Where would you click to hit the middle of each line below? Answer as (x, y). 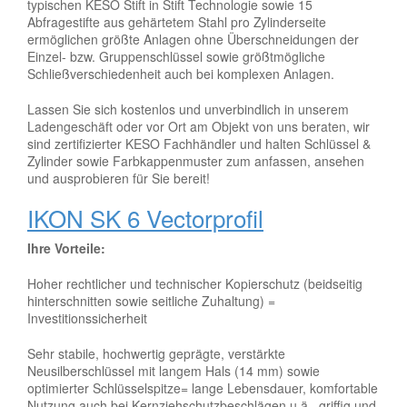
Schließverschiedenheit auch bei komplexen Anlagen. (181, 73)
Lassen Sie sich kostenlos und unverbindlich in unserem (188, 109)
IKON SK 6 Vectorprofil (145, 217)
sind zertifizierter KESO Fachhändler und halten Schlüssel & (199, 143)
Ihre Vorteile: (66, 248)
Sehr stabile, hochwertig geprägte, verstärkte (156, 353)
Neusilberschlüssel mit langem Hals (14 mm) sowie (174, 370)
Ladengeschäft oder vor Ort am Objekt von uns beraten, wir (199, 126)
